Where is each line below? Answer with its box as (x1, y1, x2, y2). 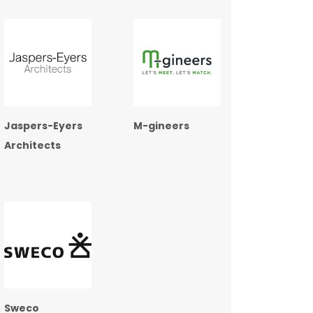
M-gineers (133, 119, 189, 133)
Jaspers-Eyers (4, 119, 82, 133)
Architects (4, 138, 61, 153)
